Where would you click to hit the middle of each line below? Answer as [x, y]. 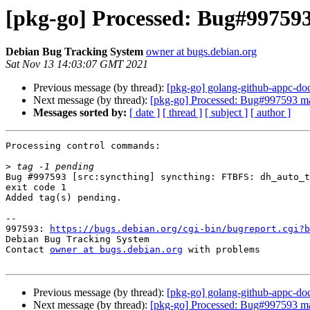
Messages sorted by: [80, 113]
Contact [28, 250]
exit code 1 [36, 188]
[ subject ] [226, 113]
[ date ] [145, 113]
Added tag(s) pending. [64, 198]
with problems [221, 250]
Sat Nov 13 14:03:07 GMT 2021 [77, 64]
